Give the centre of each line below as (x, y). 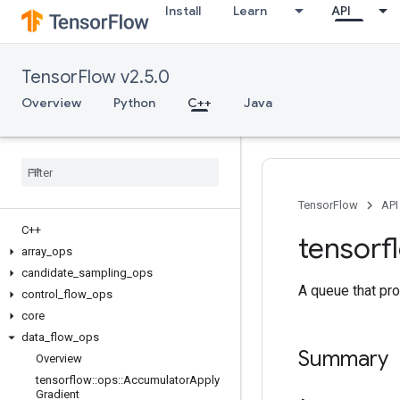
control (40, 294)
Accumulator (156, 380)
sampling (103, 273)
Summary (346, 359)
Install (183, 11)
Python (134, 103)
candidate (47, 273)
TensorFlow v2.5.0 (96, 77)
